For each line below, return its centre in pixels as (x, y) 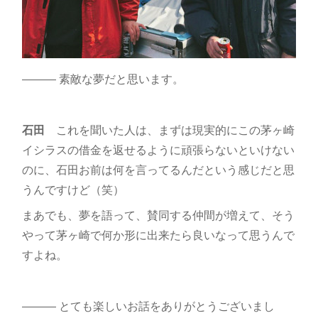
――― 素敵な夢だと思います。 (103, 79)
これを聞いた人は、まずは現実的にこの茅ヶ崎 (169, 130)
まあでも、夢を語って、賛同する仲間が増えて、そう (158, 215)
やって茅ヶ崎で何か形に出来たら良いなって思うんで (158, 235)
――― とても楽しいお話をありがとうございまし (148, 306)
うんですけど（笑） (73, 190)
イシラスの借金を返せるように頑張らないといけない (158, 150)
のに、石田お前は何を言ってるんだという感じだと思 (158, 170)
